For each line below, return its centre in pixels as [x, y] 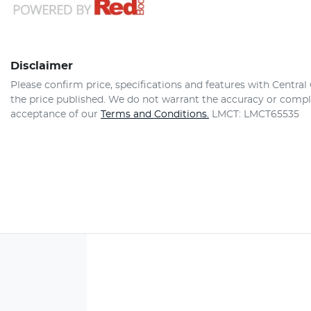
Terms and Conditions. [155, 114]
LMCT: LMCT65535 [255, 114]
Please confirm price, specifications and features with [141, 85]
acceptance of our [54, 114]
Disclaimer [42, 66]
